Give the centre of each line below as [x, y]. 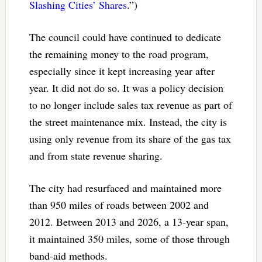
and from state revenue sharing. [97, 155]
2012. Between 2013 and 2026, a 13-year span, [129, 221]
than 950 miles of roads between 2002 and [119, 204]
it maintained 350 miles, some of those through [129, 238]
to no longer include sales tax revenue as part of [130, 104]
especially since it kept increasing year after [122, 70]
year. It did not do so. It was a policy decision [126, 87]
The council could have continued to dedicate [125, 37]
